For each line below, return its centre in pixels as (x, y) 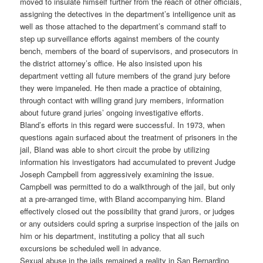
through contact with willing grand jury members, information (122, 100)
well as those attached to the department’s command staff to (123, 26)
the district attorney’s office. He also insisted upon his (112, 63)
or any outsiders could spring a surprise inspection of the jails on (130, 224)
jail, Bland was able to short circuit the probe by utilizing (115, 150)
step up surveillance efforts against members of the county (120, 39)
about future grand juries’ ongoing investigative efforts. (112, 113)
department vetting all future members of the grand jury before (125, 76)
